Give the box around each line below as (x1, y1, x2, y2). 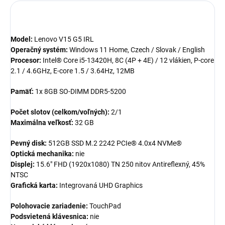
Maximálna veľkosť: (11, 119, 73, 127)
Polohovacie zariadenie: (11, 202, 88, 210)
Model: (11, 35, 33, 44)
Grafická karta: (11, 181, 58, 190)
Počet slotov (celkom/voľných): (11, 108, 109, 117)
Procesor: (11, 56, 41, 65)
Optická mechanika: (11, 150, 74, 158)
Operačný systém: (11, 46, 68, 54)
